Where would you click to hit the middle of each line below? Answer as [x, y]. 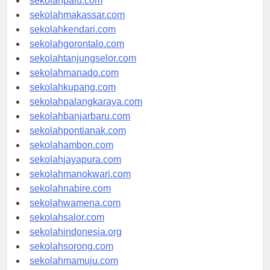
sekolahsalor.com [67, 228]
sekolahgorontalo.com [77, 55]
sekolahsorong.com [71, 257]
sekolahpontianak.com [78, 142]
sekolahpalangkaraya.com [86, 113]
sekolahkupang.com [73, 98]
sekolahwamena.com [75, 214]
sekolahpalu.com [66, 11]
